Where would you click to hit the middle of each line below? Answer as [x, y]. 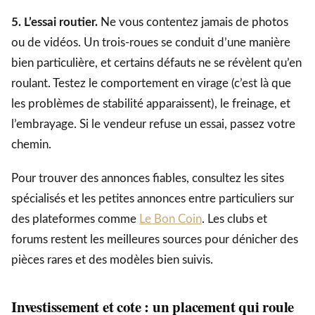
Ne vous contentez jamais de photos [193, 22]
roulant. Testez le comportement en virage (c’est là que [151, 83]
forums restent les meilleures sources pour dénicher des [155, 240]
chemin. [31, 144]
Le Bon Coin [171, 219]
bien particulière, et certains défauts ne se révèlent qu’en [156, 63]
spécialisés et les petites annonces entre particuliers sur [153, 199]
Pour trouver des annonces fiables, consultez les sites [148, 179]
